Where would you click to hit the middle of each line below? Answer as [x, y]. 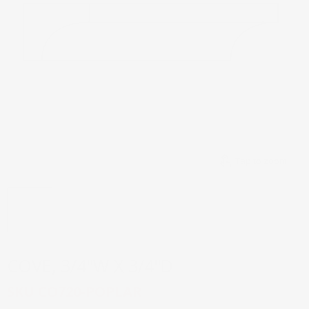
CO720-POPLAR [90, 292]
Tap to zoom [261, 160]
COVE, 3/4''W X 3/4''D [90, 266]
